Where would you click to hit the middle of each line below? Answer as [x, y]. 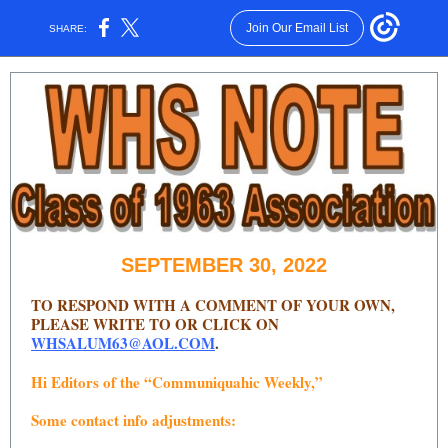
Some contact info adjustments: [133, 420]
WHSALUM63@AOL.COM [123, 343]
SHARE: [68, 28]
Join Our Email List [296, 28]
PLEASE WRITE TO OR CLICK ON [155, 324]
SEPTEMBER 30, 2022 [224, 265]
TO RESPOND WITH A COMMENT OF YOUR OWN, [213, 305]
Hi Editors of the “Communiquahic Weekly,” [177, 382]
